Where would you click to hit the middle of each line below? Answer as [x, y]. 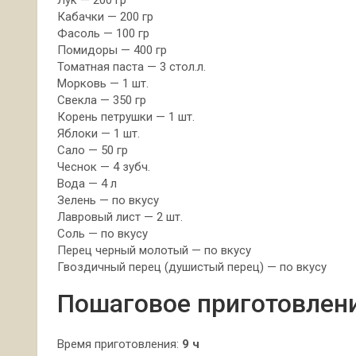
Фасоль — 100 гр [103, 33]
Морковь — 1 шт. [103, 83]
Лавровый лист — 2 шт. [120, 217]
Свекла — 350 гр [102, 100]
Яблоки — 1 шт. [99, 133]
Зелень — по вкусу [108, 200]
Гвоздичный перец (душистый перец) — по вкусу [192, 267]
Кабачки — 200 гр [105, 17]
